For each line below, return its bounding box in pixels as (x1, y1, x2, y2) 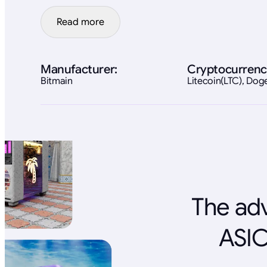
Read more (57, 15, 104, 28)
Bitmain (41, 74, 73, 87)
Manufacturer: (41, 61, 117, 77)
